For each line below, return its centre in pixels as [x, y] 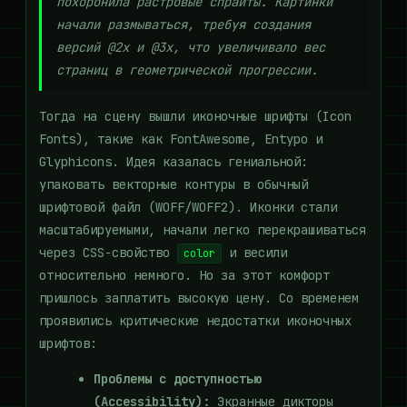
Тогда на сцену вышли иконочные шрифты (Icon [195, 116]
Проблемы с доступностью [177, 379]
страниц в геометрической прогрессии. [187, 70]
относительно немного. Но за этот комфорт [184, 275]
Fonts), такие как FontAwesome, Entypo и [181, 139]
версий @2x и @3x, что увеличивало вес [191, 47]
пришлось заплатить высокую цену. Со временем [199, 298]
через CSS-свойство [108, 253]
